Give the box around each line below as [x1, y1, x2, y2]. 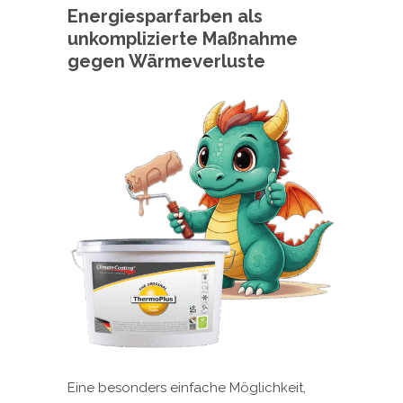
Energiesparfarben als [67, 5, 263, 28]
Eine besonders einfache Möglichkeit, [67, 380, 306, 397]
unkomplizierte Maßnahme [67, 28, 298, 50]
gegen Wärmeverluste [67, 50, 265, 73]
